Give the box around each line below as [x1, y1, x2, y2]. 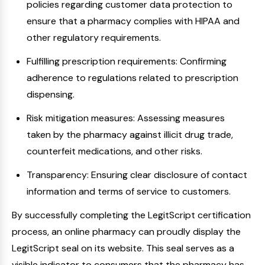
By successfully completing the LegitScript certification [12, 209, 251, 221]
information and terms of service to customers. [27, 185, 231, 198]
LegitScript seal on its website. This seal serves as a [12, 242, 234, 254]
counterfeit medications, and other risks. [27, 145, 202, 157]
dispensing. [27, 88, 75, 101]
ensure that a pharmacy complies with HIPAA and [27, 15, 240, 27]
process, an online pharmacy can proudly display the [12, 225, 241, 238]
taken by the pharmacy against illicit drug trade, [27, 128, 233, 141]
